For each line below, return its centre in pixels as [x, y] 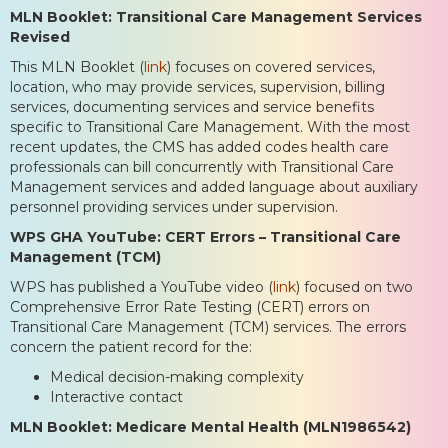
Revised [40, 36]
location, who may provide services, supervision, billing [197, 86]
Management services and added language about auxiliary [214, 186]
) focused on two [354, 286]
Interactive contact [116, 396]
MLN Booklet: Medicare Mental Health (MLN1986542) [210, 426]
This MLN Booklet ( [77, 66]
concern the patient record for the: [131, 346]
